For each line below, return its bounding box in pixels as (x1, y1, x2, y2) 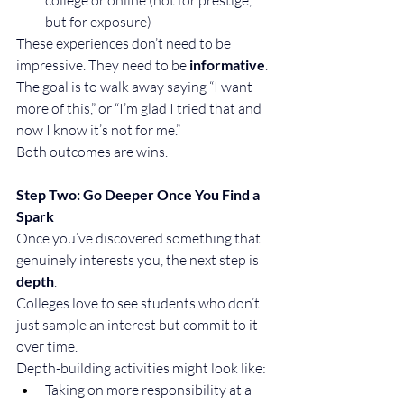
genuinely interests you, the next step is (16, 250, 262, 269)
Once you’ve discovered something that (16, 228, 263, 247)
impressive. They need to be (16, 55, 189, 74)
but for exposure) (45, 12, 151, 31)
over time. (16, 336, 78, 355)
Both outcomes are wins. (16, 142, 168, 161)
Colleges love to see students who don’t (16, 293, 262, 312)
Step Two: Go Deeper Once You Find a (16, 185, 262, 203)
